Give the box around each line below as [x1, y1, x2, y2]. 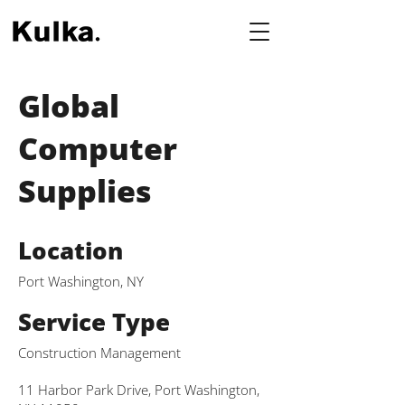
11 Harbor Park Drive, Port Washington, [18, 381, 259, 399]
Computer [18, 127, 177, 169]
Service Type [18, 306, 170, 338]
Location [18, 234, 123, 267]
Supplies [18, 170, 152, 212]
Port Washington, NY [18, 272, 144, 290]
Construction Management [18, 344, 181, 362]
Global [18, 85, 119, 127]
